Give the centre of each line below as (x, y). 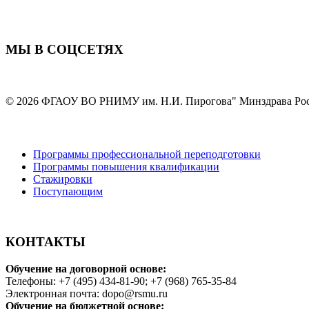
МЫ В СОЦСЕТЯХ (64, 50)
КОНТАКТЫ (46, 242)
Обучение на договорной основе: (86, 268)
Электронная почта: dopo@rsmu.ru (87, 293)
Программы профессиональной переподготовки (147, 154)
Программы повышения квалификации (126, 167)
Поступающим (68, 192)
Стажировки (63, 179)
